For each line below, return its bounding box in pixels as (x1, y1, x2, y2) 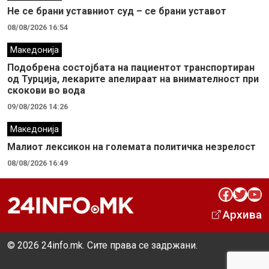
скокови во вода (7, 84, 85, 96)
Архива (223, 207, 262, 222)
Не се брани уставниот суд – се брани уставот (7, 5, 226, 17)
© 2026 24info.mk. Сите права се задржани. (7, 239, 198, 251)
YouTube (247, 185, 255, 202)
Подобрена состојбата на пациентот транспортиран (7, 61, 255, 73)
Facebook (218, 185, 226, 202)
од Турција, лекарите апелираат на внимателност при (7, 73, 259, 85)
